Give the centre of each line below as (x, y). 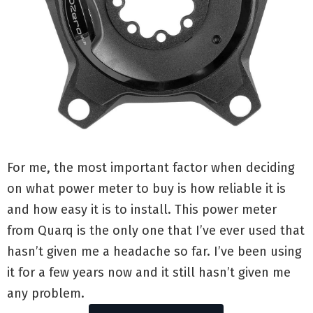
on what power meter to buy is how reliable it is (146, 189)
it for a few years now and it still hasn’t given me (149, 273)
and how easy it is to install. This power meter (142, 210)
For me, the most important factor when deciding (151, 168)
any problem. (46, 294)
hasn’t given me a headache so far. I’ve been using (154, 252)
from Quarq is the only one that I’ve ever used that (156, 231)
